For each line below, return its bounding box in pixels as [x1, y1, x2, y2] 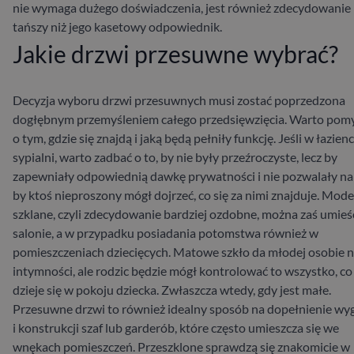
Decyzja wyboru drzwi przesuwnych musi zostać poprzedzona [13, 92, 345, 108]
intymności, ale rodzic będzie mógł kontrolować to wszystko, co [13, 263, 352, 279]
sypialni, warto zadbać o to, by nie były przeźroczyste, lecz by [13, 149, 337, 165]
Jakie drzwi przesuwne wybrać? [13, 40, 338, 69]
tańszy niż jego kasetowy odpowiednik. [13, 19, 222, 35]
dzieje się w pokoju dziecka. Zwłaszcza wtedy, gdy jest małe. [13, 282, 331, 298]
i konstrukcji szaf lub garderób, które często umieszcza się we [13, 320, 339, 336]
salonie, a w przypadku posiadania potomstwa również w [13, 225, 318, 241]
